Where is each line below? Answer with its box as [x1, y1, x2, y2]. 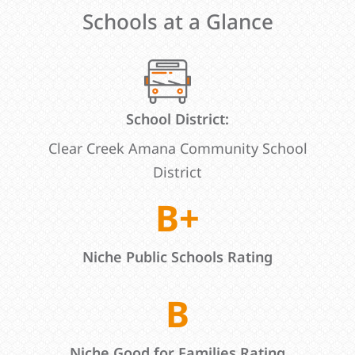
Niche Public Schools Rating [82, 247, 273, 267]
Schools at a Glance [82, 6, 273, 36]
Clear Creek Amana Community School [48, 139, 307, 158]
